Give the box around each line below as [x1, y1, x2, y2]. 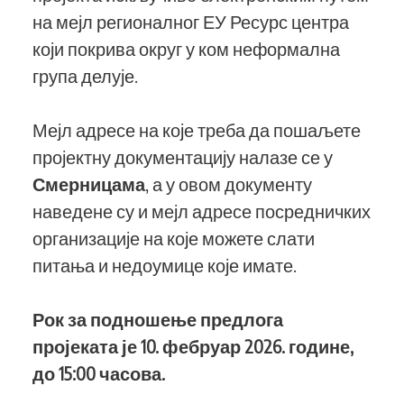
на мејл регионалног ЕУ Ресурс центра [32, 10, 349, 32]
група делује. [32, 64, 138, 87]
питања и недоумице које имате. [32, 253, 300, 276]
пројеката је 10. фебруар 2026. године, [32, 335, 353, 357]
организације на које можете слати [32, 226, 315, 249]
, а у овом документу [145, 172, 312, 195]
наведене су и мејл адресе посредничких [32, 199, 371, 222]
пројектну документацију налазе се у [32, 145, 333, 168]
